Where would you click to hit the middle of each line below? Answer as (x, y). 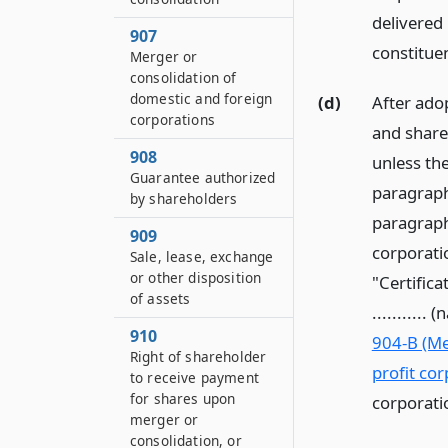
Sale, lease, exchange (202, 256)
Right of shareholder (198, 356)
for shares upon (183, 398)
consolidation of (183, 77)
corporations (172, 119)
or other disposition (196, 277)
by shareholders (184, 198)
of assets (160, 298)
